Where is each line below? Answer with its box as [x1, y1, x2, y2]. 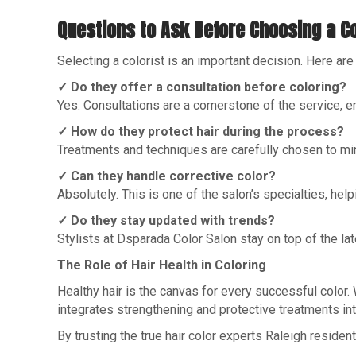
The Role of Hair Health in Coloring [57, 257, 266, 273]
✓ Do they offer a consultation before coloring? [57, 79, 346, 95]
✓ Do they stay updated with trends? [57, 213, 275, 228]
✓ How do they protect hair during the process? [57, 124, 344, 139]
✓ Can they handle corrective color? [57, 168, 276, 184]
